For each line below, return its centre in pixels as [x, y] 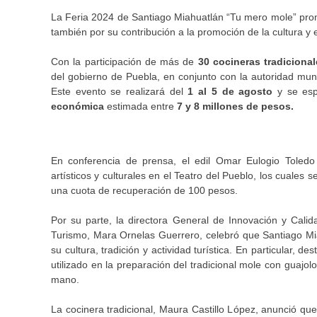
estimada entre [140, 106]
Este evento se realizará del [117, 91]
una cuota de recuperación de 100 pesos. [144, 190]
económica [79, 106]
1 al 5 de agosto [228, 91]
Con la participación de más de [125, 61]
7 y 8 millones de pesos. [234, 106]
